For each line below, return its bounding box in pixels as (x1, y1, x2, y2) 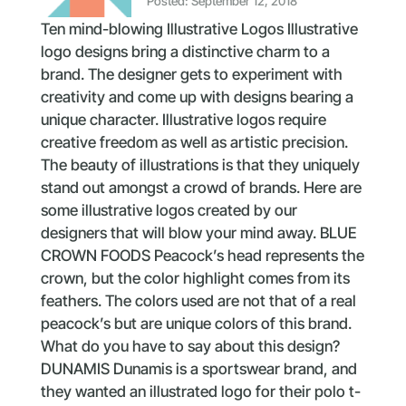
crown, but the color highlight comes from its (40, 269, 350, 288)
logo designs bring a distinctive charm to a (40, 43, 330, 62)
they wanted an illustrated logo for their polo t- (40, 382, 361, 401)
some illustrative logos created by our (40, 201, 297, 220)
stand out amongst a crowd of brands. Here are (40, 179, 362, 198)
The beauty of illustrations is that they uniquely (40, 156, 360, 175)
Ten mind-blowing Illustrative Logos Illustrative (40, 20, 358, 39)
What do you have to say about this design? (40, 337, 340, 356)
